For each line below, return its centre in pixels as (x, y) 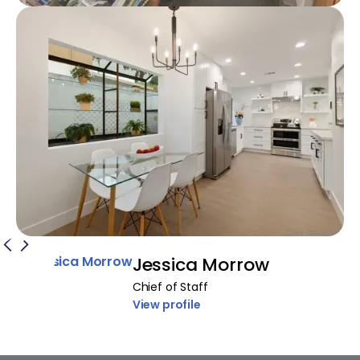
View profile (166, 304)
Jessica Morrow (200, 264)
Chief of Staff (170, 286)
